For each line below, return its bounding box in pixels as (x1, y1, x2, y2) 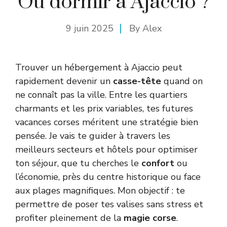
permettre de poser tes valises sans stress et (15, 198, 203, 210)
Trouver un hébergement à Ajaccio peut (15, 61, 182, 73)
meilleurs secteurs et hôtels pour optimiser (15, 143, 198, 156)
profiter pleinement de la (15, 211, 124, 224)
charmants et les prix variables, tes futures (15, 102, 193, 115)
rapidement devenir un (15, 74, 113, 87)
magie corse (124, 211, 176, 224)
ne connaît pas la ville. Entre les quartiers (15, 88, 187, 101)
